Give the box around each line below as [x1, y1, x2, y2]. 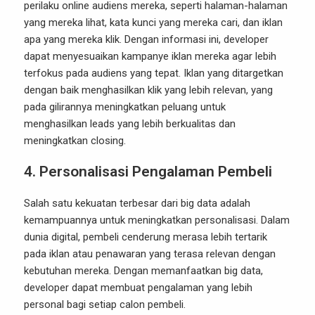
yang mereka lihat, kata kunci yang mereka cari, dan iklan [24, 16, 283, 29]
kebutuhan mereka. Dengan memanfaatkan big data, [24, 264, 263, 277]
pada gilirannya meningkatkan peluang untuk [24, 101, 226, 113]
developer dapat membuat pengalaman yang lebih [24, 281, 252, 294]
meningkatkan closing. [24, 134, 126, 147]
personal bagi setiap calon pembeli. [24, 298, 186, 311]
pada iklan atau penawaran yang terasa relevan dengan [24, 247, 276, 260]
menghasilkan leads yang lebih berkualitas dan [24, 117, 236, 130]
